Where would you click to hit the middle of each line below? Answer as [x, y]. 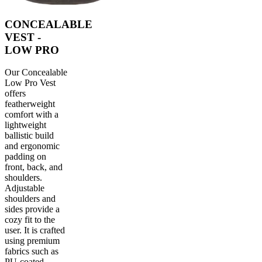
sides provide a [32, 209]
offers [15, 94]
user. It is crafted [35, 230]
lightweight [25, 125]
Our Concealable [36, 73]
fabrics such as [32, 251]
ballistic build [29, 136]
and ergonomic [32, 146]
